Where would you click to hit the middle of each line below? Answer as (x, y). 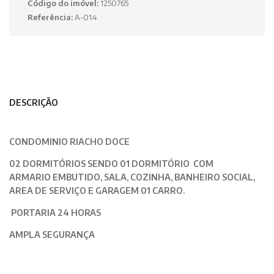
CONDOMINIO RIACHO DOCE (69, 142)
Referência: (51, 17)
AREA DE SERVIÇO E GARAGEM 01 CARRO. (97, 191)
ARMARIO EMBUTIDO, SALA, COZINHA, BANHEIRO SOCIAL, (132, 177)
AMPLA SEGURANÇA (52, 235)
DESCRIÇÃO (34, 103)
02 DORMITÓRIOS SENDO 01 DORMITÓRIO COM (111, 164)
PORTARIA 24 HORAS (55, 213)
